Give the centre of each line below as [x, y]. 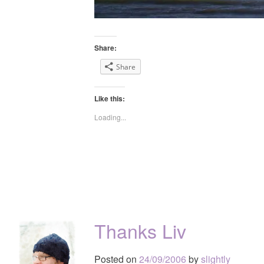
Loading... [110, 117]
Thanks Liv [140, 230]
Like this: [110, 98]
